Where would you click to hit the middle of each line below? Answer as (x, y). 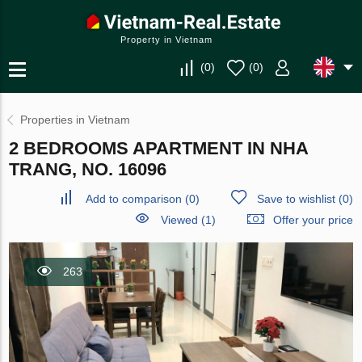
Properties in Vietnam (76, 120)
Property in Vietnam (166, 40)
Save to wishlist (296, 199)
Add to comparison (133, 199)
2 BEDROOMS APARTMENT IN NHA (159, 148)
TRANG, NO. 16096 (88, 169)
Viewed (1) (188, 220)
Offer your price (313, 220)
